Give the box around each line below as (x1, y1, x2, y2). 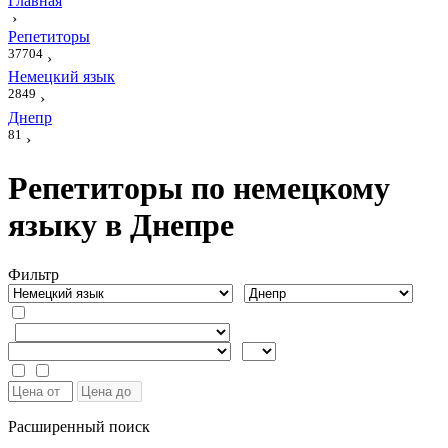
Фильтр (8, 265, 59, 283)
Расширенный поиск (8, 417, 150, 435)
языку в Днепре (8, 207, 234, 244)
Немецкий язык (8, 68, 115, 86)
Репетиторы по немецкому (8, 170, 390, 207)
